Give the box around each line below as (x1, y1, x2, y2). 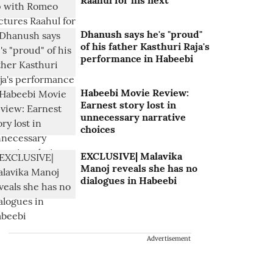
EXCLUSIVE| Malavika (80, 150, 183, 163)
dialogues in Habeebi (80, 174, 177, 187)
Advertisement (147, 235, 191, 243)
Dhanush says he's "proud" (80, 28, 203, 41)
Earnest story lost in (80, 99, 177, 112)
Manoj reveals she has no (80, 162, 198, 175)
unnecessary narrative (80, 111, 186, 124)
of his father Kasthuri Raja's (80, 40, 210, 53)
